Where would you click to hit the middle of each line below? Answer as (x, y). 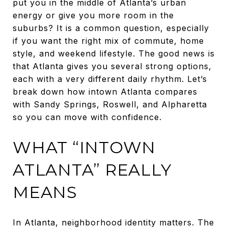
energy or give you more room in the (93, 15)
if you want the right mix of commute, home (108, 41)
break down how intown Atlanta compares (105, 92)
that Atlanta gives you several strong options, (112, 66)
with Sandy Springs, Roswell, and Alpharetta (110, 104)
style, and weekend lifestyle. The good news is (114, 53)
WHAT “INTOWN (84, 147)
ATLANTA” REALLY (92, 170)
